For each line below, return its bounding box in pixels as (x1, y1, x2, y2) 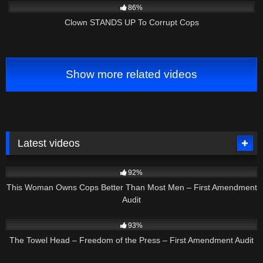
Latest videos (18, 137, 80, 149)
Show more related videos (66, 68, 197, 80)
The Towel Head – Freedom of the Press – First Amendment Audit (9, 235, 254, 245)
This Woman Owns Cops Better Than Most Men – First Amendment (6, 182, 257, 192)
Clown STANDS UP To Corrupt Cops (64, 17, 199, 27)
